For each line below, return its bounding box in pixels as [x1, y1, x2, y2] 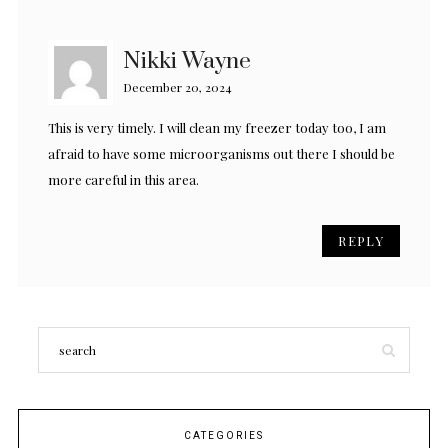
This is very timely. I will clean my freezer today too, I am [48, 119, 386, 137]
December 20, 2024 [123, 79, 232, 96]
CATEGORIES [184, 429, 264, 444]
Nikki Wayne [123, 47, 251, 77]
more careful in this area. [48, 171, 199, 189]
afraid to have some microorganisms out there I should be [48, 145, 395, 163]
